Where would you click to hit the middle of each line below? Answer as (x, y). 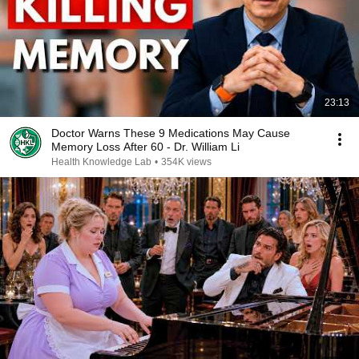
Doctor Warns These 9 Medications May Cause (171, 133)
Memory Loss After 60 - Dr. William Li (145, 147)
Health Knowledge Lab (101, 162)
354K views (186, 162)
